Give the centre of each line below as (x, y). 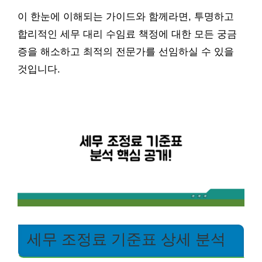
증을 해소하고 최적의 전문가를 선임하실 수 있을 (126, 52)
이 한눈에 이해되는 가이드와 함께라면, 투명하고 (126, 17)
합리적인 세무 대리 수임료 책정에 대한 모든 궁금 (127, 34)
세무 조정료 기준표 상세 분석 (126, 239)
